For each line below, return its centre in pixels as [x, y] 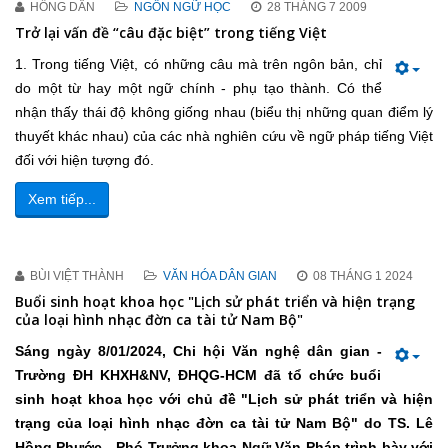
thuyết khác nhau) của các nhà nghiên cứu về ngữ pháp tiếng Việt [224, 136]
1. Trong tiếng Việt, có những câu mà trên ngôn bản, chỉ [198, 64]
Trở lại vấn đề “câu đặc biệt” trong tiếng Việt [171, 32]
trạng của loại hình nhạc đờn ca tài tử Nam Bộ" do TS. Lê [224, 423]
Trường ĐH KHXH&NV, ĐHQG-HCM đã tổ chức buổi [198, 375]
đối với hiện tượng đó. [84, 160]
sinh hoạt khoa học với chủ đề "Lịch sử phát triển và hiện [224, 399]
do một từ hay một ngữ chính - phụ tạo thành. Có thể [198, 88]
